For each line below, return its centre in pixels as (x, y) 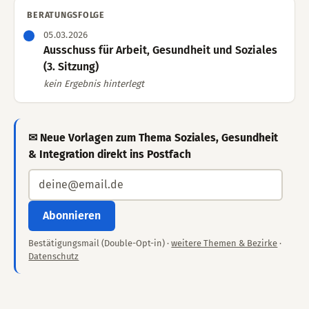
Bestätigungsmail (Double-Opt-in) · (100, 243)
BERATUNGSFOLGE (66, 15)
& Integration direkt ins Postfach (110, 154)
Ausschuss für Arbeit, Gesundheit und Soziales (160, 50)
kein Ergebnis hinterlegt (93, 84)
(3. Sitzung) (71, 66)
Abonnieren (72, 215)
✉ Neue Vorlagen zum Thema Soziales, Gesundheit (153, 137)
